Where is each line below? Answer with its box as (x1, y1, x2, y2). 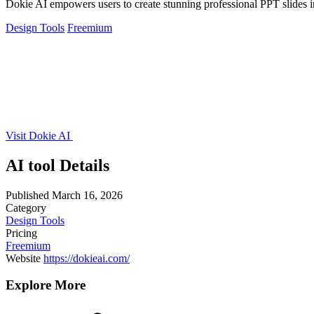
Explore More (6, 278, 86, 293)
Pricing (6, 226, 37, 239)
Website (6, 252, 41, 264)
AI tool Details (6, 156, 109, 175)
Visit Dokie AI (6, 129, 73, 142)
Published (6, 189, 49, 201)
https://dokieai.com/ (43, 252, 130, 264)
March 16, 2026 (52, 189, 123, 201)
